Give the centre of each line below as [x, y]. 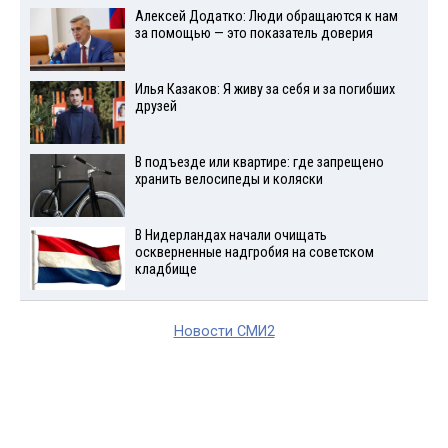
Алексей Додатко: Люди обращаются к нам [266, 17]
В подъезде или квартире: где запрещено [259, 162]
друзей [155, 107]
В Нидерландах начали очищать [230, 235]
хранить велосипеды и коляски [228, 179]
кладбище [165, 269]
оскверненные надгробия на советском [254, 252]
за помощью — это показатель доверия [253, 34]
